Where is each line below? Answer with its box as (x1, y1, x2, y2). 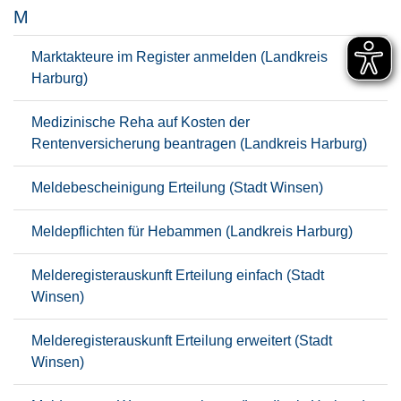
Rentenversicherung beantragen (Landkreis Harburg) (31, 136, 367, 151)
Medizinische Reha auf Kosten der (31, 115, 250, 130)
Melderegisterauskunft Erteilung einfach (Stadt (31, 268, 324, 283)
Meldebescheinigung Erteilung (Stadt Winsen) (31, 180, 323, 195)
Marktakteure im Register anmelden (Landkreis (31, 49, 328, 64)
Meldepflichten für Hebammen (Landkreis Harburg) (31, 224, 353, 239)
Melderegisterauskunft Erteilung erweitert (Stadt (31, 333, 332, 348)
